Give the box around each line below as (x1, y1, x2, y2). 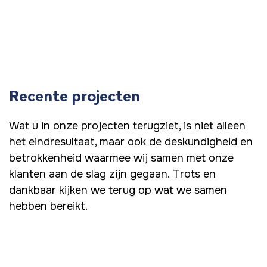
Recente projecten (9, 85, 140, 107)
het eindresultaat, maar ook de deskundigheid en (9, 135, 253, 149)
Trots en (173, 167, 216, 181)
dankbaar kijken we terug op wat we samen (9, 184, 227, 197)
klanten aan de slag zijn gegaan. (9, 167, 170, 181)
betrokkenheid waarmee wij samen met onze (9, 151, 234, 165)
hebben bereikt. (9, 200, 88, 213)
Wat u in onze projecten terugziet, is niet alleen (9, 119, 246, 133)
